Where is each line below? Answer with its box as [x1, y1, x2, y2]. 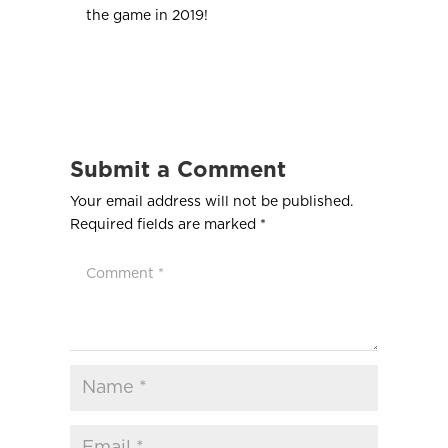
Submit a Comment [69, 159, 286, 182]
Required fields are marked [69, 218, 260, 233]
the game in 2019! [86, 9, 209, 24]
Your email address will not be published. [69, 195, 353, 210]
